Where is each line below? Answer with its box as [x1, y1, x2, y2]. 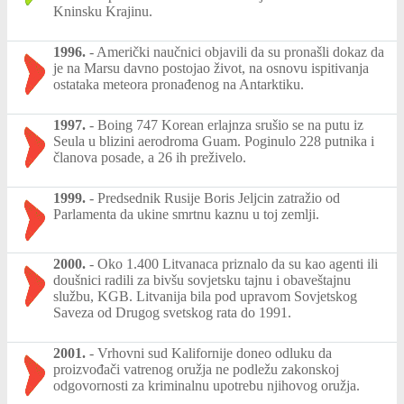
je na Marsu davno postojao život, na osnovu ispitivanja [53, 60, 369, 76]
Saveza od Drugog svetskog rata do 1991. [53, 304, 291, 320]
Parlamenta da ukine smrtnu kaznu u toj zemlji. [53, 206, 319, 222]
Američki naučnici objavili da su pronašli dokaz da [96, 43, 384, 60]
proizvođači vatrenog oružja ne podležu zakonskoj [53, 361, 339, 377]
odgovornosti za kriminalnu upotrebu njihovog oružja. [53, 377, 360, 393]
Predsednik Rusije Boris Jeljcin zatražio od [97, 189, 340, 206]
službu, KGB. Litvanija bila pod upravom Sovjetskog [53, 288, 357, 304]
